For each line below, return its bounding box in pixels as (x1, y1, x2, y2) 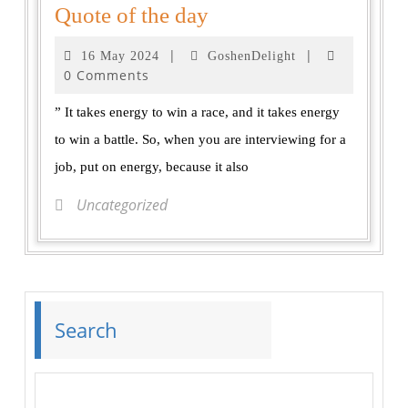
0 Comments (64, 66, 149, 85)
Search (55, 316, 117, 344)
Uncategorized (73, 195, 168, 216)
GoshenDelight (208, 49, 296, 64)
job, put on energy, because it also (55, 159, 249, 175)
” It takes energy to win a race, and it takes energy (55, 105, 340, 120)
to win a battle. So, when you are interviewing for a (55, 132, 346, 148)
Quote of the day (55, 3, 209, 28)
